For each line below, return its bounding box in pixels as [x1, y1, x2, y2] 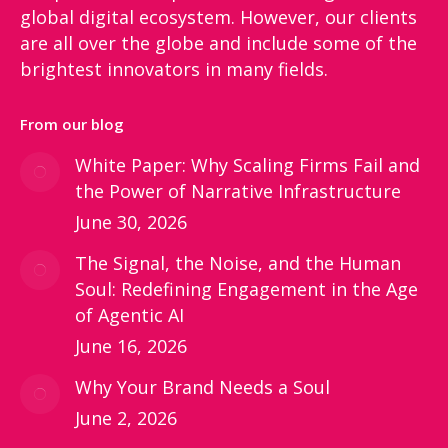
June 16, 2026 [75, 334, 187, 358]
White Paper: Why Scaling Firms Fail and [75, 153, 420, 177]
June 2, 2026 [75, 406, 177, 430]
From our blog [20, 114, 124, 134]
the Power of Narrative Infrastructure [75, 179, 401, 203]
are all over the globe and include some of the [20, 31, 417, 55]
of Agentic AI [75, 303, 184, 327]
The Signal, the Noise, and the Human [75, 251, 401, 275]
